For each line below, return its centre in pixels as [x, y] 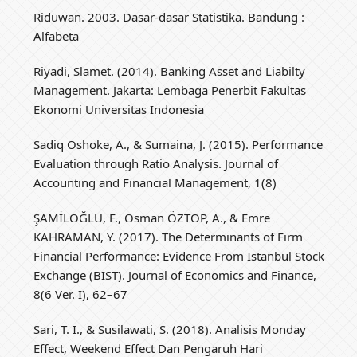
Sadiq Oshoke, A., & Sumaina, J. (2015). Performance [178, 145]
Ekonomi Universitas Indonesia [119, 110]
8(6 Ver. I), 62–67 [81, 294]
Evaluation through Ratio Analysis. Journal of [156, 164]
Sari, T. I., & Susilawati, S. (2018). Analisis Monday [170, 330]
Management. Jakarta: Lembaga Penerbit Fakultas [170, 90]
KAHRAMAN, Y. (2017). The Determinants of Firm [169, 237]
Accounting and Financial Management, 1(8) [155, 183]
